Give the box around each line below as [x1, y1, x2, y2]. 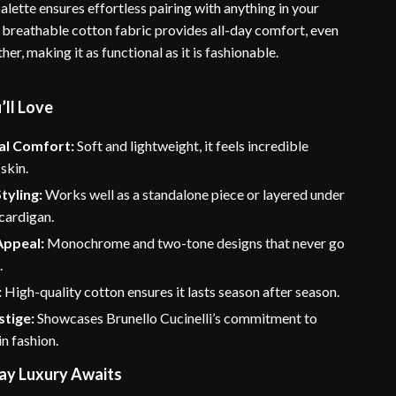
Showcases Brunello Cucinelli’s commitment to [34, 309, 318, 326]
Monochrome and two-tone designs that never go [44, 234, 346, 251]
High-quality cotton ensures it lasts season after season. [2, 283, 340, 300]
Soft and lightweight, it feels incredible [74, 137, 309, 154]
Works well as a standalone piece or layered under [42, 186, 346, 202]
